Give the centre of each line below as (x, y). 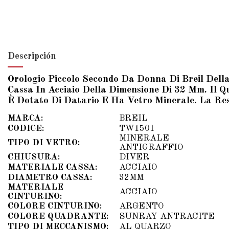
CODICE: (26, 128)
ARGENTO (141, 206)
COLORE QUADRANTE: (58, 216)
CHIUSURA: (34, 157)
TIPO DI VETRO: (44, 143)
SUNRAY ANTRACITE (167, 216)
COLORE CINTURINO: (55, 206)
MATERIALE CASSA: (52, 167)
